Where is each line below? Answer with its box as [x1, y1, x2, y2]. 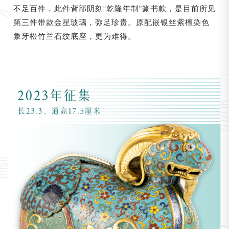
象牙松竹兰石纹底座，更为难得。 [13, 30, 136, 41]
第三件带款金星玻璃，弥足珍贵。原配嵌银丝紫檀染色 [13, 16, 210, 27]
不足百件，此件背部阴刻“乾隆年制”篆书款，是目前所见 [13, 2, 216, 13]
